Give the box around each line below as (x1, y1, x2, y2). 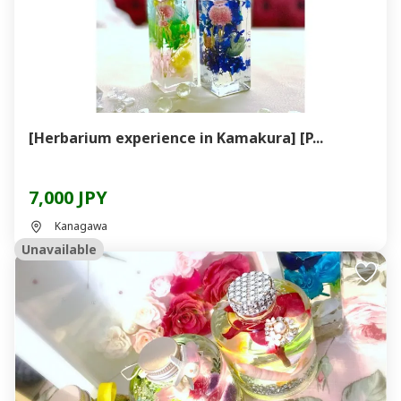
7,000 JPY (29, 185, 107, 209)
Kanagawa (55, 218, 107, 234)
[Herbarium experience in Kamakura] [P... (29, 128, 323, 148)
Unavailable (21, 241, 97, 258)
